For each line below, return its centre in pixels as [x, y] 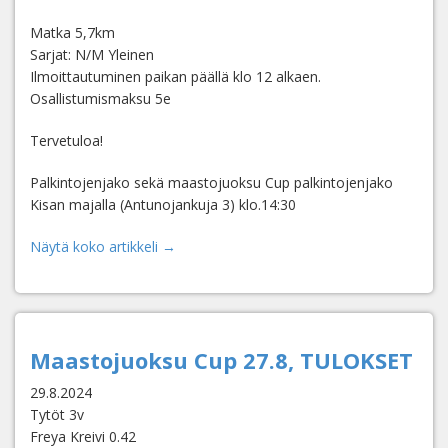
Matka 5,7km [72, 32]
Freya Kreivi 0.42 [83, 436]
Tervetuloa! [66, 140]
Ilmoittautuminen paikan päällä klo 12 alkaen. [175, 76]
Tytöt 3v [57, 414]
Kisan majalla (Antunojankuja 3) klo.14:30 [163, 204]
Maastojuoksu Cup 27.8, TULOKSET [221, 360]
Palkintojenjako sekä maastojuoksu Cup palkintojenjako [211, 182]
